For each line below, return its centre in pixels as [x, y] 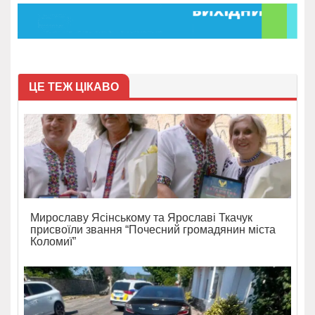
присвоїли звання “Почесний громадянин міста [153, 230]
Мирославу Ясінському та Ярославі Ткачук [141, 218]
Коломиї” [53, 242]
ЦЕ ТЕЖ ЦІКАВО [74, 87]
